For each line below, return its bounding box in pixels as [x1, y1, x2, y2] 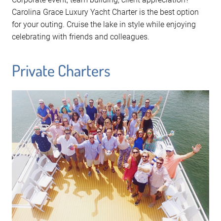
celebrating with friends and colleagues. [12, 32, 149, 42]
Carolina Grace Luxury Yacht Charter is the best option [12, 7, 199, 17]
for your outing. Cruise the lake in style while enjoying [12, 20, 196, 30]
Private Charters [12, 60, 110, 81]
